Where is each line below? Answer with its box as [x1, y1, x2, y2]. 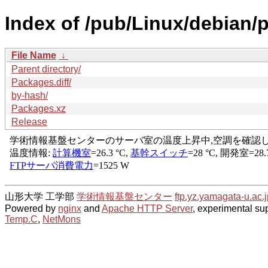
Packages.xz [11, 103, 66, 114]
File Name [11, 50, 56, 60]
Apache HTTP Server [102, 203, 193, 214]
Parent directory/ [11, 63, 81, 74]
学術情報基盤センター [77, 191, 172, 202]
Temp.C [5, 214, 38, 224]
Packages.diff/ [11, 77, 71, 87]
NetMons [42, 214, 81, 224]
